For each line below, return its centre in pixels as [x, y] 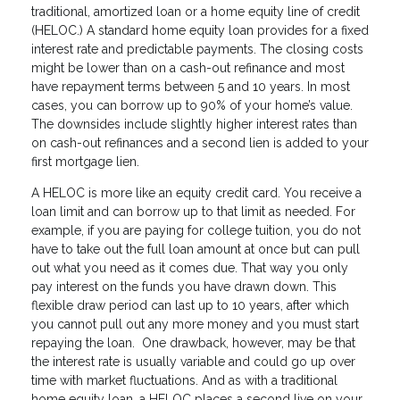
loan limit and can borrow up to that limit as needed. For [193, 212]
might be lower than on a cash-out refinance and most [188, 68]
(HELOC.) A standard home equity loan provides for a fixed [200, 31]
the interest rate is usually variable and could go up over [193, 362]
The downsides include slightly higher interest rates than [194, 125]
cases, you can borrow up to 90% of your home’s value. [192, 106]
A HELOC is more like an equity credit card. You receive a [196, 193]
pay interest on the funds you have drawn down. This [184, 287]
